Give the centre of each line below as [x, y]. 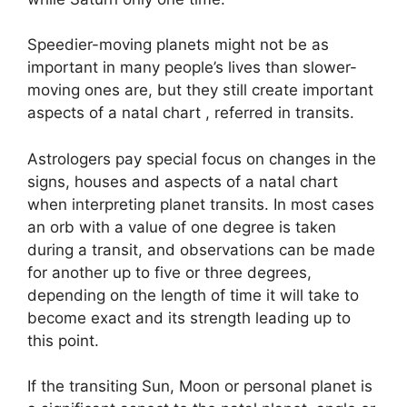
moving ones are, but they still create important [200, 90]
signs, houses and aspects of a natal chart [183, 181]
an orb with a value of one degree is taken [182, 227]
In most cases [324, 204]
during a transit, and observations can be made [201, 249]
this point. [63, 340]
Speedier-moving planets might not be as [178, 45]
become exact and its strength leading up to [189, 318]
